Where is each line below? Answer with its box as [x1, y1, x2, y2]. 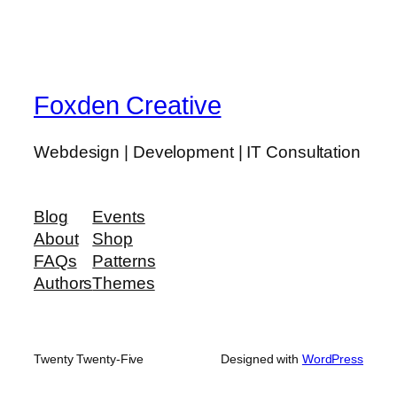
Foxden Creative [34, 91, 222, 121]
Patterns [92, 252, 156, 271]
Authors [34, 274, 93, 293]
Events [92, 207, 145, 227]
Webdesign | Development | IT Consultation [34, 142, 361, 161]
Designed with [221, 352, 302, 367]
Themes [92, 274, 155, 293]
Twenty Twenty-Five [34, 352, 144, 367]
